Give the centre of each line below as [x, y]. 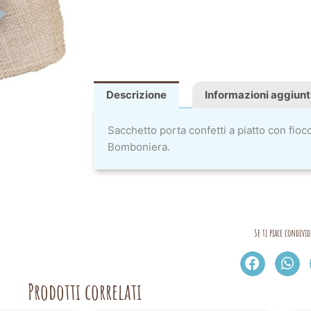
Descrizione [137, 95]
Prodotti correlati [85, 291]
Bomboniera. [139, 147]
